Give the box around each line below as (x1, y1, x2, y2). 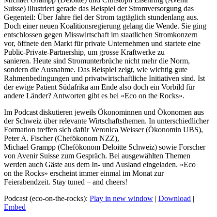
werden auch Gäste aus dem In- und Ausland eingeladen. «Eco (4, 160, 196, 169)
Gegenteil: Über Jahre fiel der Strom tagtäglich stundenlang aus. (4, 13, 199, 22)
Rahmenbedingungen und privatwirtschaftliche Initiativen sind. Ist (4, 74, 205, 83)
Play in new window (90, 194, 153, 203)
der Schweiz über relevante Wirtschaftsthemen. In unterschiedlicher (4, 117, 209, 125)
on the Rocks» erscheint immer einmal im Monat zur (4, 169, 164, 178)
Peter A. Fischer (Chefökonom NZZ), (4, 134, 119, 143)
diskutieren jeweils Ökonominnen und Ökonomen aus (38, 108, 204, 117)
